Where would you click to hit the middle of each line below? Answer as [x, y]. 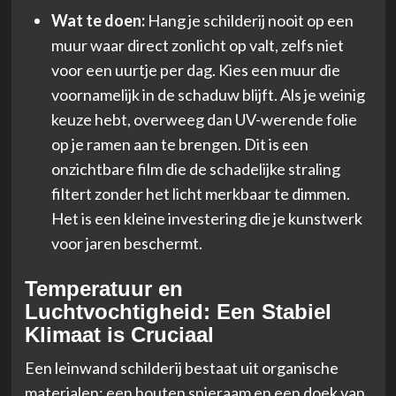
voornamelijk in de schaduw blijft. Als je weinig [208, 94]
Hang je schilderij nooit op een [249, 20]
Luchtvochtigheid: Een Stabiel [178, 311]
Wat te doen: [98, 20]
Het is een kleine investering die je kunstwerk [206, 218]
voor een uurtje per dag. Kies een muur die [195, 69]
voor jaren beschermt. [126, 243]
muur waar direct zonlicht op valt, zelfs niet [197, 45]
